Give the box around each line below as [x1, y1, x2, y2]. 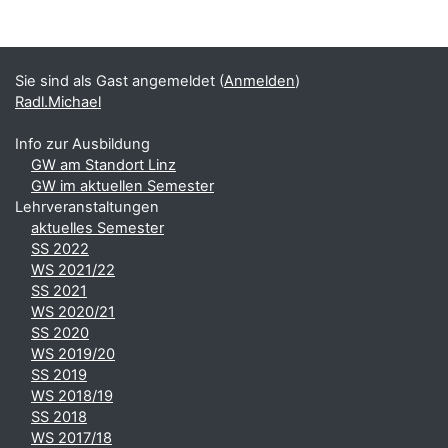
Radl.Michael [15, 93, 101, 111]
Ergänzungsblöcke [15, 28, 198, 55]
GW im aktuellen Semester [31, 177, 214, 195]
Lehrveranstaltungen [15, 198, 159, 216]
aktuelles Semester [31, 219, 164, 237]
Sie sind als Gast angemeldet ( [15, 72, 224, 90]
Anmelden [224, 72, 295, 90]
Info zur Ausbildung [15, 135, 150, 153]
